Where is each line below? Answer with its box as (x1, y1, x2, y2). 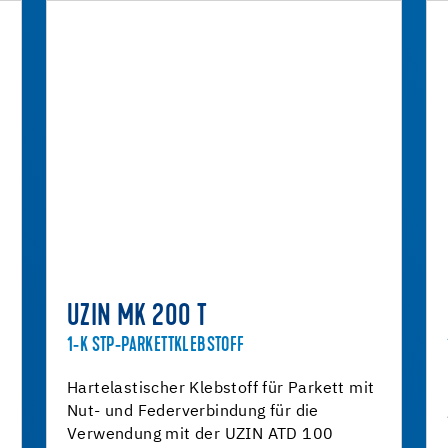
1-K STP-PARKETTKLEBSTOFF (67, 336, 245, 356)
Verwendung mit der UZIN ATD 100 (67, 427, 334, 443)
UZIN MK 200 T (67, 303, 208, 333)
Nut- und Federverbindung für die (67, 404, 319, 420)
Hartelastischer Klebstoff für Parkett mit (67, 381, 375, 397)
